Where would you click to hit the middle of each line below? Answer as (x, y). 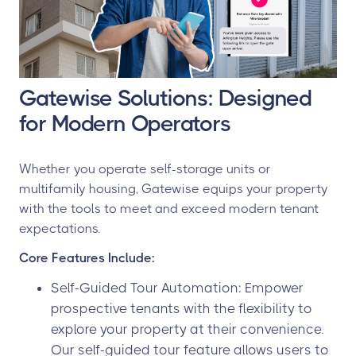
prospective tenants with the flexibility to (182, 308)
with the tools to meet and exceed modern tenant (169, 209)
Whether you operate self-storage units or (145, 169)
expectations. (60, 228)
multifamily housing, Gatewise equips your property (174, 189)
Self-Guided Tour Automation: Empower (177, 288)
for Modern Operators (125, 124)
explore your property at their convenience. (187, 329)
